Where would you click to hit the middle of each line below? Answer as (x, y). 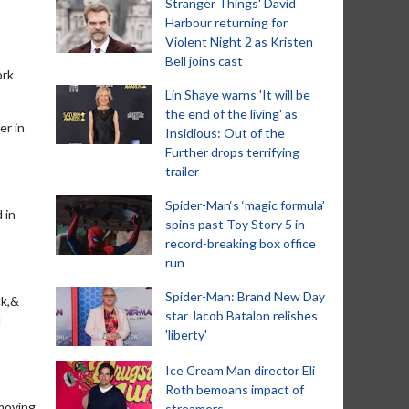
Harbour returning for (226, 22)
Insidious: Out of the (225, 133)
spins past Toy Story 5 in (235, 224)
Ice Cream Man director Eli (240, 370)
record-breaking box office (241, 243)
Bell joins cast (204, 61)
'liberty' (186, 335)
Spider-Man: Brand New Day (245, 296)
